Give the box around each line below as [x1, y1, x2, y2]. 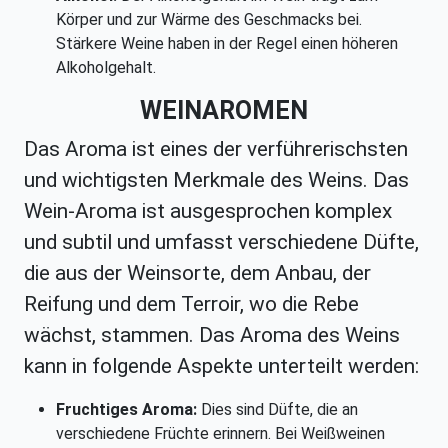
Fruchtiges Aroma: [56, 400, 197, 420]
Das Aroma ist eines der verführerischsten [24, 137, 408, 162]
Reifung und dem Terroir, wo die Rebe [24, 292, 359, 317]
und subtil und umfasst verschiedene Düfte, [24, 230, 419, 255]
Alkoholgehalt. [56, 58, 156, 78]
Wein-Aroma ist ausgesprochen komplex [24, 199, 392, 224]
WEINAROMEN [140, 96, 308, 126]
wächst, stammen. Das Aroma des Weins [24, 323, 400, 348]
